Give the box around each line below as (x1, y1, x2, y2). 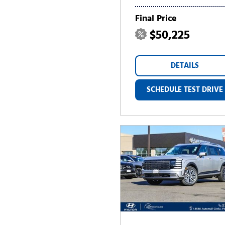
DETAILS (171, 60, 199, 72)
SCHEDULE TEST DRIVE (147, 84, 223, 96)
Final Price (135, 12, 177, 26)
